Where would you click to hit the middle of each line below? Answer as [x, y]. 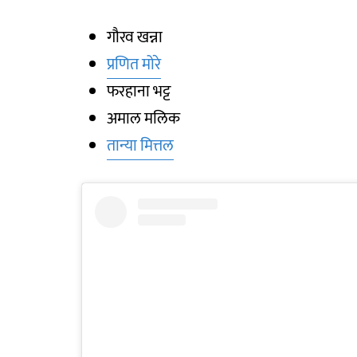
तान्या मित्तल [140, 145]
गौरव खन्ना [135, 37]
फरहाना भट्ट [139, 91]
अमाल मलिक [143, 118]
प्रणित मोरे [134, 64]
